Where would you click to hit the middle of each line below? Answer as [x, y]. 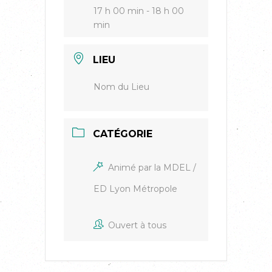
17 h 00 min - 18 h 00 [139, 11]
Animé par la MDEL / [152, 168]
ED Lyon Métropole [135, 189]
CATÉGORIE [123, 134]
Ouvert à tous [137, 225]
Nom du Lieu [121, 87]
